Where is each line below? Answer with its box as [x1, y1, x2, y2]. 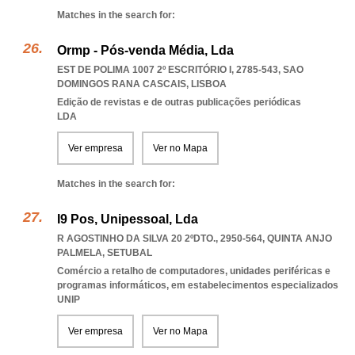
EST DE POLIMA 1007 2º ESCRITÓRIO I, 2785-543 [57, 64, 278, 75]
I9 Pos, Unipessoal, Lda [57, 212, 198, 226]
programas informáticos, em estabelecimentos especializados [57, 280, 338, 291]
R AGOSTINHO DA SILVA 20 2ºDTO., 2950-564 [57, 233, 262, 244]
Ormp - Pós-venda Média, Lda [57, 44, 234, 57]
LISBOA [191, 78, 227, 90]
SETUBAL [107, 247, 152, 258]
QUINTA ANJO [267, 233, 332, 244]
